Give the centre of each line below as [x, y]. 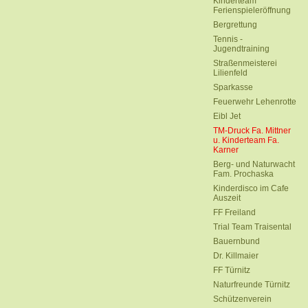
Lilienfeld [230, 73]
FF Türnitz [232, 270]
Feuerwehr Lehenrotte [255, 102]
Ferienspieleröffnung [252, 10]
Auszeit [227, 198]
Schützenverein [242, 299]
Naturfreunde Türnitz [252, 285]
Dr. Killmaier [236, 256]
